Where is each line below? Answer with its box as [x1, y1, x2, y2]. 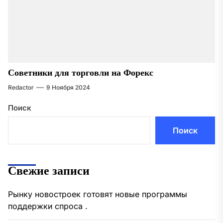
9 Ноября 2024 [46, 84, 90, 92]
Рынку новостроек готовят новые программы [8, 189, 187, 200]
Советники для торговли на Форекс [8, 68, 153, 79]
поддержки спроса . [8, 201, 88, 212]
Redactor [8, 84, 34, 92]
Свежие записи [8, 164, 90, 179]
